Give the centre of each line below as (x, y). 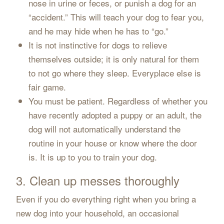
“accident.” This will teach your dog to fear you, (116, 17)
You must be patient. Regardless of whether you (118, 101)
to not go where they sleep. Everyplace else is (115, 73)
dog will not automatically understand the (105, 129)
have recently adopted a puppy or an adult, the (115, 115)
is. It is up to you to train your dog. (93, 157)
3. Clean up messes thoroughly (97, 180)
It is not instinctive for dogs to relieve (98, 45)
